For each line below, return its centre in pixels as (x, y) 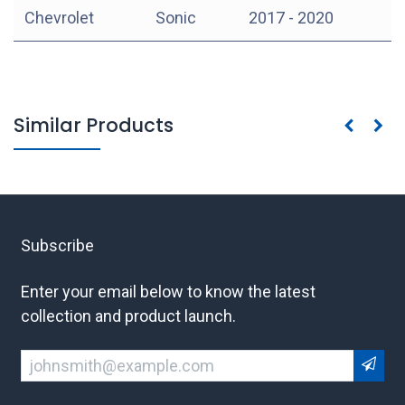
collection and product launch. (128, 316)
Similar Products (94, 125)
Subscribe (57, 245)
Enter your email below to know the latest (168, 291)
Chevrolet (59, 17)
